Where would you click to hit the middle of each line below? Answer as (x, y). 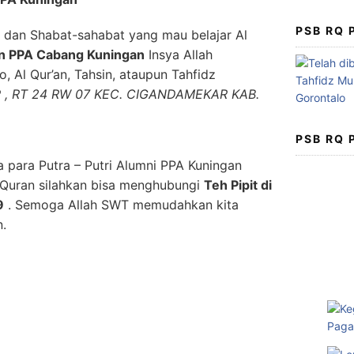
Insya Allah (179, 55)
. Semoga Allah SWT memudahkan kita (121, 205)
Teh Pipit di (238, 185)
